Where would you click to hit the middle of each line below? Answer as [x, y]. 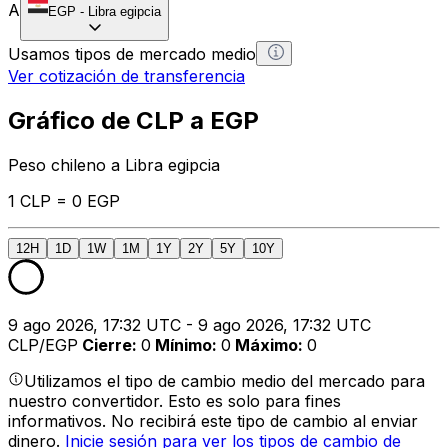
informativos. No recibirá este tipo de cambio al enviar [213, 420]
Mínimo [183, 344]
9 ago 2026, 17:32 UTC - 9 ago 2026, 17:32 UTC [189, 324]
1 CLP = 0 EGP [64, 200]
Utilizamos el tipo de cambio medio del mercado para [224, 380]
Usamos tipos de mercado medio [132, 53]
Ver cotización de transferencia [126, 75]
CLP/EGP [43, 344]
